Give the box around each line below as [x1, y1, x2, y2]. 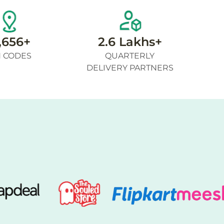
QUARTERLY [105, 51, 155, 60]
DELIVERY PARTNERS [86, 63, 173, 72]
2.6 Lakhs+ [97, 34, 162, 49]
